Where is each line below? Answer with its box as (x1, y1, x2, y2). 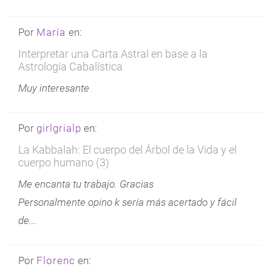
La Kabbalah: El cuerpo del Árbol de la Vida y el (18, 143, 237, 156)
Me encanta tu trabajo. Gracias (18, 177, 154, 190)
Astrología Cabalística (18, 59, 123, 73)
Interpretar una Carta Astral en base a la (18, 47, 208, 60)
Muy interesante (18, 81, 89, 94)
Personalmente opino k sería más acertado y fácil (18, 195, 237, 208)
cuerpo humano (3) (18, 155, 109, 169)
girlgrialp (36, 121, 81, 134)
